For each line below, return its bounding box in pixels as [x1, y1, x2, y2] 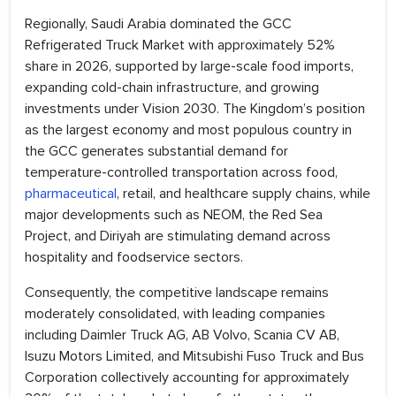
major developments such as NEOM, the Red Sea [25, 206, 323, 225]
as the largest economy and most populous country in [25, 121, 352, 140]
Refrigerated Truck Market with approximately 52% [25, 36, 335, 55]
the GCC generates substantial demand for [25, 142, 288, 161]
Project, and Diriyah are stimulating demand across [25, 227, 331, 246]
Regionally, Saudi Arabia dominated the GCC [25, 15, 292, 34]
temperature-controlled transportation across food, [25, 164, 338, 182]
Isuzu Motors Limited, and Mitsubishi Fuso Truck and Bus [25, 347, 364, 366]
